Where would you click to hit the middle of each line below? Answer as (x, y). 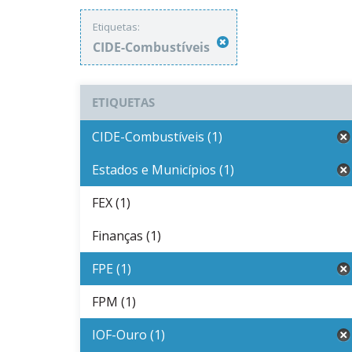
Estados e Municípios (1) (163, 170)
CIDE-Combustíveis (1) (157, 137)
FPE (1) (112, 269)
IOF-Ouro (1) (128, 335)
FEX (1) (111, 203)
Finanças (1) (126, 236)
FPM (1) (114, 302)
